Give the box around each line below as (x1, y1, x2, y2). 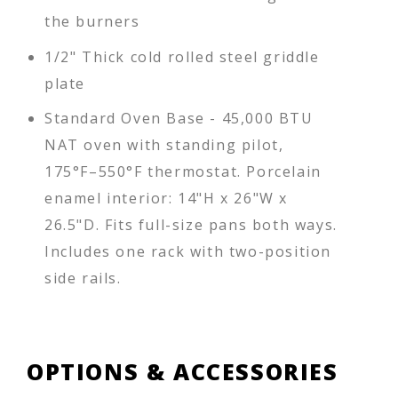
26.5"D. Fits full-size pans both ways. (44, 215, 338, 235)
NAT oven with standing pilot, (44, 135, 284, 155)
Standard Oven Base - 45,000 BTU (44, 108, 314, 129)
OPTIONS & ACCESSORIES (27, 355, 338, 386)
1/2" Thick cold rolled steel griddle (44, 46, 320, 67)
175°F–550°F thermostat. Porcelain (44, 162, 322, 182)
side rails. (44, 268, 122, 289)
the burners (44, 11, 140, 31)
